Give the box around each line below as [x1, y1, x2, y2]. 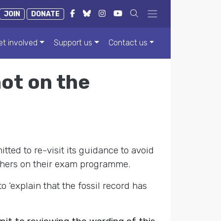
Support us [53, 38, 92, 48]
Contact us [108, 38, 147, 48]
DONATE [31, 10, 60, 19]
